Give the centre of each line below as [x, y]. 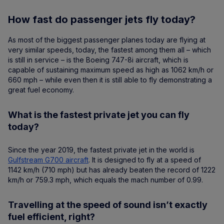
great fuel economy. [41, 90]
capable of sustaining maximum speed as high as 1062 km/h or [111, 70]
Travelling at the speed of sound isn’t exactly [108, 205]
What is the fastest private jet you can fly [99, 115]
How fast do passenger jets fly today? [102, 20]
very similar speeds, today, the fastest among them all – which [109, 50]
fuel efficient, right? [51, 217]
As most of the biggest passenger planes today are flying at [107, 40]
